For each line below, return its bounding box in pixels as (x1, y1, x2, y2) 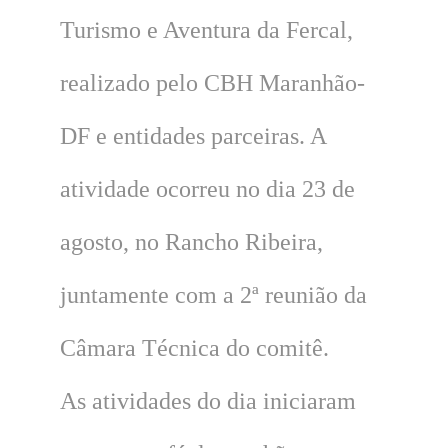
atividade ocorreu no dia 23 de (59, 175, 355, 202)
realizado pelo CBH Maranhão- (59, 69, 365, 96)
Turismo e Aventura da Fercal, (59, 16, 353, 43)
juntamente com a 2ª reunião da (59, 281, 367, 308)
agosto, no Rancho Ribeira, (59, 228, 323, 255)
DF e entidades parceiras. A (59, 122, 326, 149)
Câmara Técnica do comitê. (59, 334, 329, 361)
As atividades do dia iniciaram (59, 387, 356, 414)
